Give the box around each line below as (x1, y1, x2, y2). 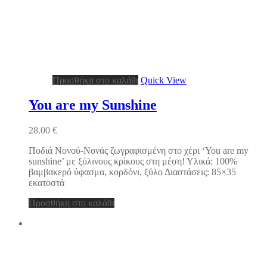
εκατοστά (29, 178, 64, 188)
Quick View (141, 74, 187, 85)
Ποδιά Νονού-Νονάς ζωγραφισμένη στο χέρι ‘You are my (29, 145, 249, 156)
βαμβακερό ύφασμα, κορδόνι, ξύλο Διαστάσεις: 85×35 (29, 167, 236, 178)
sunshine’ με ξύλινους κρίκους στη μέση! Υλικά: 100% (29, 156, 237, 167)
